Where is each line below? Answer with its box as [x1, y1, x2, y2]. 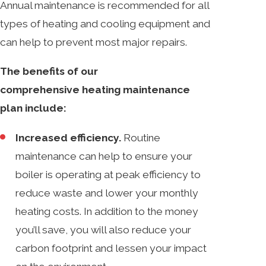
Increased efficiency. [15, 131, 122, 144]
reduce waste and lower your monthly [15, 186, 199, 199]
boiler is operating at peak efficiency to [15, 168, 201, 180]
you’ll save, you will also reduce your [15, 223, 192, 236]
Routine [121, 131, 161, 144]
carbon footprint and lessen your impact [15, 242, 207, 254]
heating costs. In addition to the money [15, 205, 199, 217]
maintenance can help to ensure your [15, 150, 193, 162]
